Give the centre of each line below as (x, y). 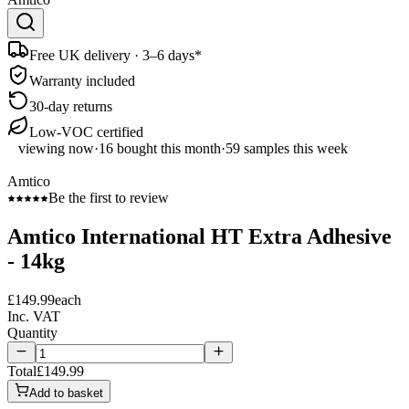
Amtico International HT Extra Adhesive (199, 236)
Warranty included (82, 80)
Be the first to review (109, 197)
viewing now (56, 148)
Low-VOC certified (86, 131)
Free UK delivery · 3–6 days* (115, 55)
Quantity (32, 332)
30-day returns (71, 106)
